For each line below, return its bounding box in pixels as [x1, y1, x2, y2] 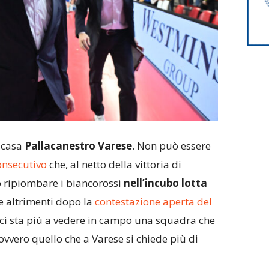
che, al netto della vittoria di [46, 157, 181, 172]
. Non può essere [131, 139, 211, 153]
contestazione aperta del [94, 195, 212, 209]
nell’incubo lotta [123, 176, 207, 190]
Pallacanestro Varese [24, 139, 132, 153]
